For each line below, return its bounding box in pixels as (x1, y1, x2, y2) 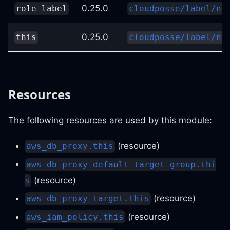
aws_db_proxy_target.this (26, 194, 150, 204)
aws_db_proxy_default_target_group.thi (26, 159, 217, 169)
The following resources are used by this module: (8, 115, 212, 126)
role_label (16, 4, 68, 14)
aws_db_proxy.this (26, 141, 114, 151)
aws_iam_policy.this (26, 212, 124, 222)
